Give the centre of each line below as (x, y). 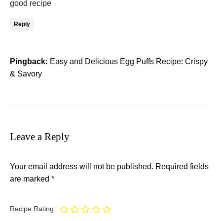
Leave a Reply (40, 136)
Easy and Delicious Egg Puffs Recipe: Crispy (129, 61)
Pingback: (30, 61)
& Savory (26, 74)
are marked (31, 179)
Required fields (182, 166)
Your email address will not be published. (82, 166)
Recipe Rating (32, 209)
